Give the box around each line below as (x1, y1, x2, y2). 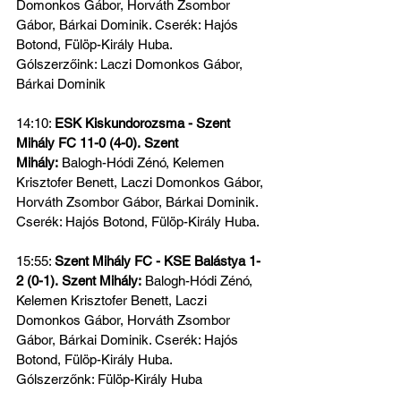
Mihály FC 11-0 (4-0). (16, 135, 141, 150)
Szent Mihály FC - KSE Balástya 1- (55, 253, 260, 269)
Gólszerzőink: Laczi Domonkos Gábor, (16, 56, 246, 72)
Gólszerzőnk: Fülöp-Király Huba (16, 371, 202, 387)
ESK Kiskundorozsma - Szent (55, 115, 234, 131)
